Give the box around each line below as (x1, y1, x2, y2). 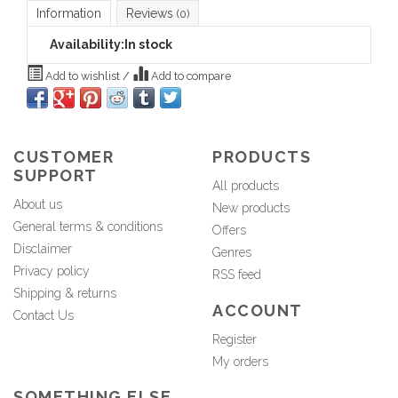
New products (212, 201, 290, 216)
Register (212, 331, 257, 346)
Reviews (126, 5, 177, 20)
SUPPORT (13, 166, 98, 186)
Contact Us (13, 308, 74, 323)
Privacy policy (13, 264, 90, 279)
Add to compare (148, 68, 231, 83)
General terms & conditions (13, 219, 163, 235)
